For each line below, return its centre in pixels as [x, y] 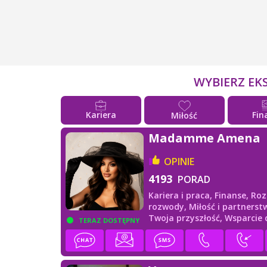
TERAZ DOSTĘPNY [109, 220]
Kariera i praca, [182, 195]
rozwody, [169, 206]
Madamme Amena [205, 138]
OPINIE [179, 161]
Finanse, [233, 195]
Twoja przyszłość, [187, 218]
